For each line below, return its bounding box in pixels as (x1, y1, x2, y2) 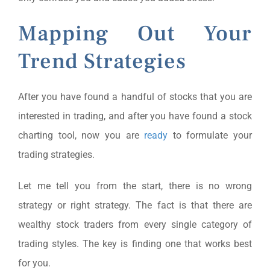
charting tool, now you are (17, 129, 145, 141)
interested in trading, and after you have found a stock (17, 110, 253, 122)
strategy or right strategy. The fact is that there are (17, 199, 253, 211)
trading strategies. (17, 148, 95, 160)
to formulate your (168, 129, 253, 141)
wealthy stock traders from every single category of (17, 218, 253, 230)
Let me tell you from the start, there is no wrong (17, 180, 253, 192)
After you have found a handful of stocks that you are (17, 90, 253, 102)
